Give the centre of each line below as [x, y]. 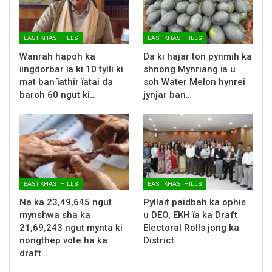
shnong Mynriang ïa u [189, 69]
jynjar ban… [168, 94]
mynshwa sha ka [55, 215]
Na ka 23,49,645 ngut [66, 202]
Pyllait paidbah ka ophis [195, 202]
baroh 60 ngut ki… [58, 94]
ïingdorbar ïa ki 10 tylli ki [71, 69]
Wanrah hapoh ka [57, 56]
